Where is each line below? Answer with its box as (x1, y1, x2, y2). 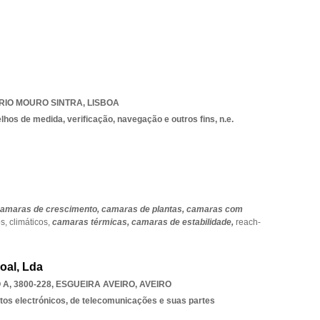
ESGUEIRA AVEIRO (56, 279, 135, 289)
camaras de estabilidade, (131, 217, 236, 227)
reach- (236, 217, 261, 227)
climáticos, (9, 217, 52, 227)
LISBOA (87, 98, 119, 108)
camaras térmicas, (52, 217, 131, 227)
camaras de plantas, (101, 204, 186, 214)
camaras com (186, 204, 243, 214)
